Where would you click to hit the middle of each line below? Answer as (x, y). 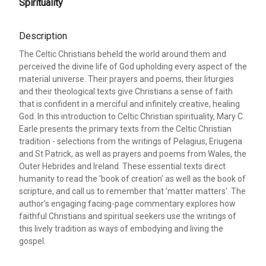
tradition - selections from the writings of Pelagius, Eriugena (131, 141)
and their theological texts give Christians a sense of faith (126, 91)
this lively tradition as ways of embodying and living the (121, 228)
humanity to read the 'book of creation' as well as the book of (132, 178)
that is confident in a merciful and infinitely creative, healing (129, 104)
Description (43, 36)
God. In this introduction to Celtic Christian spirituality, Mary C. (132, 116)
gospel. (32, 241)
